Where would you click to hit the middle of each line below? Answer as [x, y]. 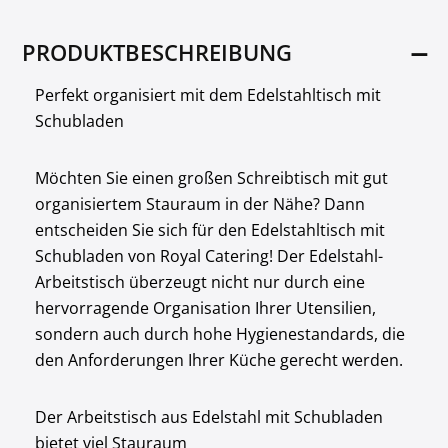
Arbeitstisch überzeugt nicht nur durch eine [199, 282]
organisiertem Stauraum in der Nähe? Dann [199, 204]
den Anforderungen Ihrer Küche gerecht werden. [218, 360]
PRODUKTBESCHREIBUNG [157, 52]
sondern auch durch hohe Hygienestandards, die [219, 334]
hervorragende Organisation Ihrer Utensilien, [205, 308]
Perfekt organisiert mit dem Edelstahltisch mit [207, 95]
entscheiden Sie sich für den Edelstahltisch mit [209, 230]
